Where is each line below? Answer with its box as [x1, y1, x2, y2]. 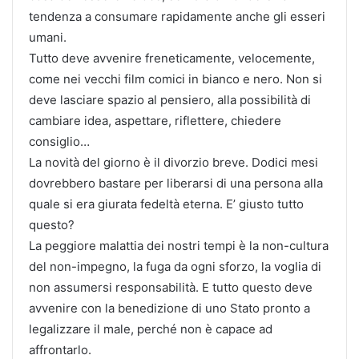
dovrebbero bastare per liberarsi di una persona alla [29, 175, 323, 191]
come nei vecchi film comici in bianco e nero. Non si [29, 71, 322, 87]
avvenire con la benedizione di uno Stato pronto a [29, 300, 310, 316]
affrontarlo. [29, 341, 91, 357]
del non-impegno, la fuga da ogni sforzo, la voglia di [29, 258, 321, 274]
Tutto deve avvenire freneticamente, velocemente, [29, 50, 315, 66]
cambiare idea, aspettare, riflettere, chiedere [29, 112, 281, 128]
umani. [29, 29, 67, 45]
